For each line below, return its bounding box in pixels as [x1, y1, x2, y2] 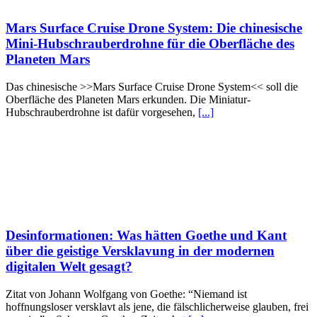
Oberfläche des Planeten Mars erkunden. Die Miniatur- [6, 93, 250, 106]
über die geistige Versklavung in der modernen [6, 243, 275, 258]
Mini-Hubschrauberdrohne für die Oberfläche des [6, 36, 294, 52]
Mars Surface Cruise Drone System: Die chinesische [6, 21, 302, 36]
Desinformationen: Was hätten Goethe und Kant [6, 227, 287, 243]
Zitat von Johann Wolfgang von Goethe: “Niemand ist [6, 287, 247, 300]
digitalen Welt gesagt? [6, 258, 132, 274]
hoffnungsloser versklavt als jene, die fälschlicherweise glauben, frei [6, 300, 309, 313]
